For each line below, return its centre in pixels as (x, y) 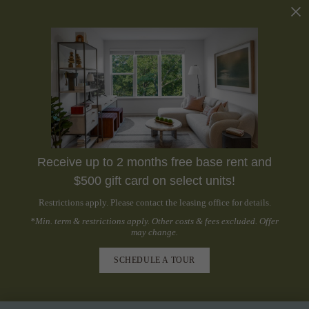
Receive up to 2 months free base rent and (154, 162)
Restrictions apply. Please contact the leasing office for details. (154, 202)
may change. (154, 232)
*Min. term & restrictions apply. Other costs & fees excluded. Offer (154, 221)
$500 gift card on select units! (154, 181)
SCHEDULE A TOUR (154, 260)
